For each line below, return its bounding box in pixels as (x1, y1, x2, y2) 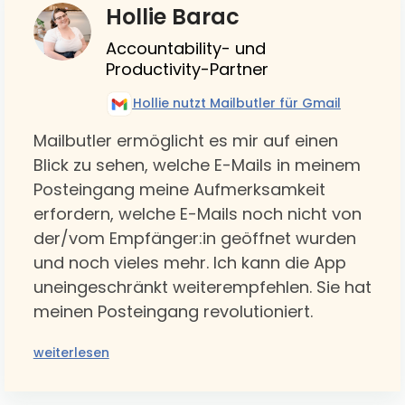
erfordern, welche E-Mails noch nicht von (33, 202, 362, 225)
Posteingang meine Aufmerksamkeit (33, 177, 325, 201)
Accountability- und (105, 36, 266, 60)
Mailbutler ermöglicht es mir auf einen (33, 128, 338, 152)
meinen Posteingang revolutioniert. (33, 299, 313, 323)
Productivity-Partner (105, 57, 268, 80)
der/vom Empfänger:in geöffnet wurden (33, 226, 356, 250)
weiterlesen (33, 343, 109, 362)
